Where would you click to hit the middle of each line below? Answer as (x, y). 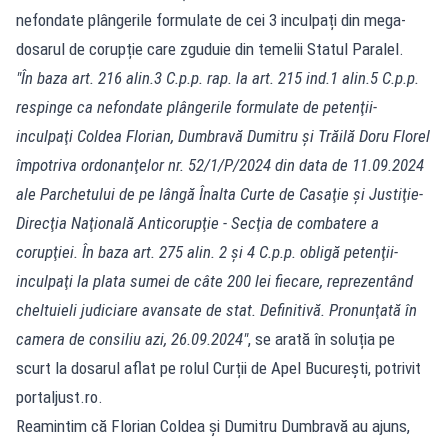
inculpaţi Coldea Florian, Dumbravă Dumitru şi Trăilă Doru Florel (223, 135)
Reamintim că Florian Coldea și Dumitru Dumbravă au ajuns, (213, 425)
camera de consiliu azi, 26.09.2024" (132, 338)
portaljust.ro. (59, 396)
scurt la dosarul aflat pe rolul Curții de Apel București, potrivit (218, 367)
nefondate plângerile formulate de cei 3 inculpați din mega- (211, 19)
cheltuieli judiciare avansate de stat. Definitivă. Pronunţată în (216, 309)
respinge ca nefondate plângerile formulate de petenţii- (196, 106)
